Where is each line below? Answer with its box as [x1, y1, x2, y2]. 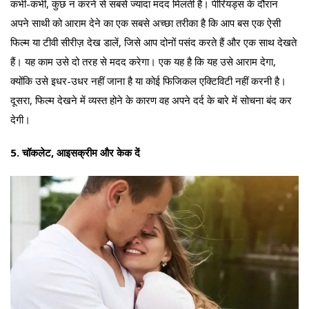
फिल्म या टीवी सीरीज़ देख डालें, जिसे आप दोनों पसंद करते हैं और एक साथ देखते [10, 34, 297, 49]
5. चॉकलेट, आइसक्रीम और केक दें [10, 145, 140, 159]
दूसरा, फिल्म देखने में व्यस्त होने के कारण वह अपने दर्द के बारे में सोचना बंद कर [10, 92, 292, 107]
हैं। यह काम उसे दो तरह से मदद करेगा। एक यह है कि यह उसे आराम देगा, [10, 54, 276, 68]
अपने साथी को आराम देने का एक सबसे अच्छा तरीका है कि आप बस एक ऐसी [10, 15, 281, 30]
